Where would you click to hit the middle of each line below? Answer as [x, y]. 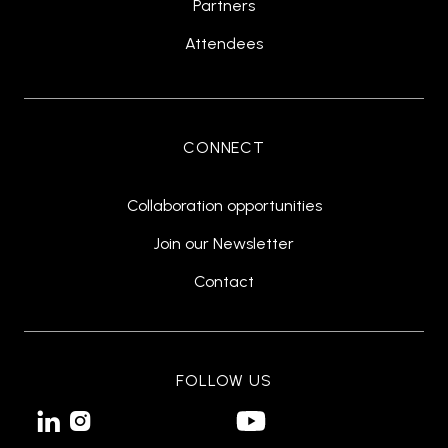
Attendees [224, 44]
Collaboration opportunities [224, 206]
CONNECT [224, 148]
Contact [224, 282]
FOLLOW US [224, 381]
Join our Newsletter [224, 244]
